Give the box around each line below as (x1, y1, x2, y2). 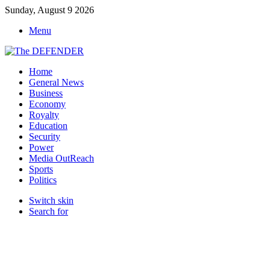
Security (29, 131, 60, 142)
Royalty (29, 110, 59, 120)
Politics (29, 175, 57, 185)
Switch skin (29, 195, 74, 206)
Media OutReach (29, 153, 94, 163)
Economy (29, 99, 66, 109)
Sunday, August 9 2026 (5, 5, 94, 15)
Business (29, 88, 63, 98)
